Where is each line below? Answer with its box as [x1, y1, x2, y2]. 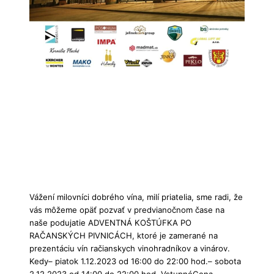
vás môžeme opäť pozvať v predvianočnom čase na [29, 205, 224, 215]
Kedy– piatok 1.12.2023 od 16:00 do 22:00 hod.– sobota [29, 256, 241, 267]
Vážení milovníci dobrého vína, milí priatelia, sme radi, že [29, 192, 243, 202]
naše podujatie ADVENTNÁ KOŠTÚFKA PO [29, 218, 191, 228]
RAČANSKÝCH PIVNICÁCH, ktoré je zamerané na [29, 231, 218, 241]
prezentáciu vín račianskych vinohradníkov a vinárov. [29, 243, 230, 254]
